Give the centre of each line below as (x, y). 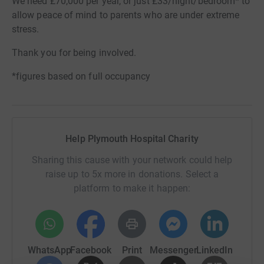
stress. (26, 29)
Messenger (173, 250)
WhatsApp (49, 250)
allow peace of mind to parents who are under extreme (126, 15)
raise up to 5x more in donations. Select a (132, 174)
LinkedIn (214, 250)
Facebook (91, 250)
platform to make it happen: (132, 188)
